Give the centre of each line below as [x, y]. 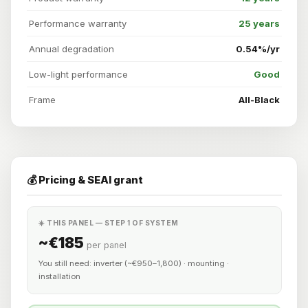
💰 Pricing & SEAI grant [85, 180]
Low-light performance [78, 75]
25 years [259, 24]
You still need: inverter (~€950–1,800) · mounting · [134, 264]
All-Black [259, 100]
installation [59, 277]
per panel [107, 245]
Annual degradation [71, 49]
